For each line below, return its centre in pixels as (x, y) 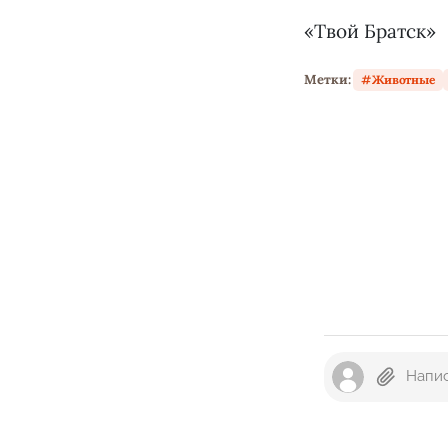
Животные (403, 79)
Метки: (327, 80)
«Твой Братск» (370, 30)
